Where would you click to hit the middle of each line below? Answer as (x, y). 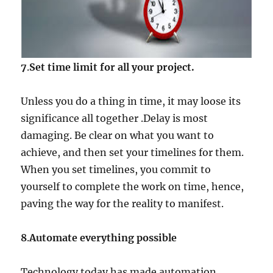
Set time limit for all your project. (112, 67)
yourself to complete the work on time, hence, (133, 187)
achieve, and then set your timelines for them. (133, 153)
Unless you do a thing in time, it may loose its (131, 101)
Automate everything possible (103, 238)
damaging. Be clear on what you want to (118, 136)
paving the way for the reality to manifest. (122, 204)
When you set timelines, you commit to (116, 170)
